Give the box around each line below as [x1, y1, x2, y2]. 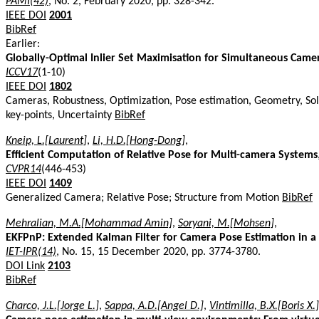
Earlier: [6, 38, 40, 50]
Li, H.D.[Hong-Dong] [93, 135, 185, 147]
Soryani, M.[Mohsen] [178, 217, 274, 229]
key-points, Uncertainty [6, 109, 115, 121]
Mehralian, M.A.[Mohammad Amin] [6, 217, 172, 229]
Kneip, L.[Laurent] [6, 135, 87, 147]
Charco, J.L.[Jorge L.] [6, 300, 99, 312]
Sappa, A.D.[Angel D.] [105, 300, 204, 312]
